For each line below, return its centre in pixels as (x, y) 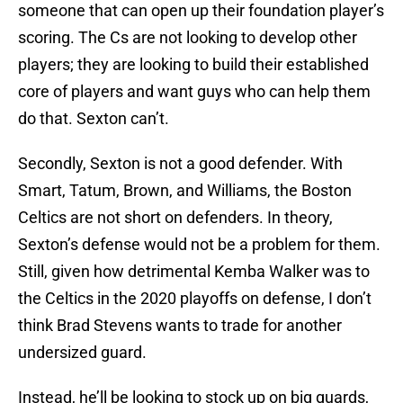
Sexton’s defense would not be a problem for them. (199, 245)
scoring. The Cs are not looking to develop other (188, 38)
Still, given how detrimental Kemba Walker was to (194, 272)
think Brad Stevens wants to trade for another (180, 326)
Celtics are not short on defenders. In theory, (175, 218)
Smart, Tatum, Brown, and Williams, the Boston (185, 191)
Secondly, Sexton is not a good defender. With (180, 164)
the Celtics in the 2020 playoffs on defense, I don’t (195, 299)
